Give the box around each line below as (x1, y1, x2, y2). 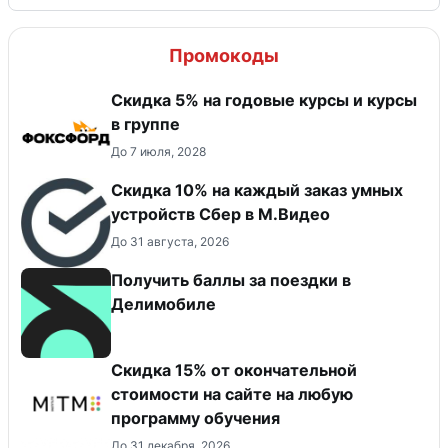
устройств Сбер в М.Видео (111, 203, 330, 224)
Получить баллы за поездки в (111, 269, 351, 290)
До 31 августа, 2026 (111, 233, 229, 249)
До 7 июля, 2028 (111, 143, 206, 159)
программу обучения (111, 407, 280, 428)
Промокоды (169, 44, 279, 66)
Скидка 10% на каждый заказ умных (111, 179, 403, 200)
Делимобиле (111, 293, 216, 314)
